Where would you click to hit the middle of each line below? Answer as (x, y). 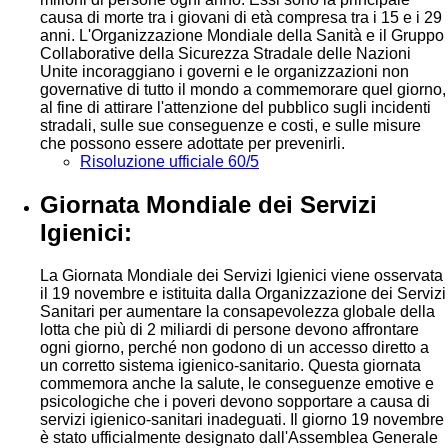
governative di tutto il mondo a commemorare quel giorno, (243, 90)
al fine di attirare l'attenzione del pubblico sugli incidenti (235, 108)
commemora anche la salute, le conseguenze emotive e (237, 384)
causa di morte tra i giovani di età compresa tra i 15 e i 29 (241, 18)
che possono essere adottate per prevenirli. (192, 144)
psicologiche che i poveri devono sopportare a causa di (235, 402)
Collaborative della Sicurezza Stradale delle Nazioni (225, 54)
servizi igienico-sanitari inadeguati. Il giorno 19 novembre (242, 420)
